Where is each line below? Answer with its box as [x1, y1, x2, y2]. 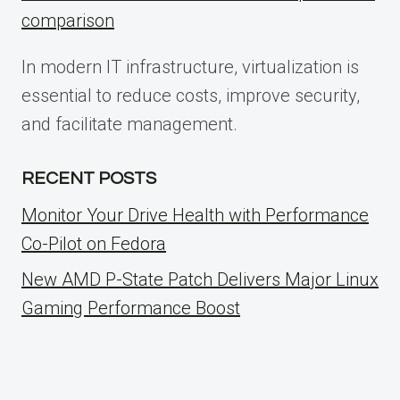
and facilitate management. [21, 112, 237, 135]
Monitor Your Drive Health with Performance [21, 204, 369, 226]
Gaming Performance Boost [21, 296, 240, 319]
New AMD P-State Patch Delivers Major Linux [21, 268, 379, 290]
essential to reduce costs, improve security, [21, 84, 360, 106]
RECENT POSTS [21, 169, 156, 187]
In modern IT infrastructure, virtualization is [21, 55, 359, 78]
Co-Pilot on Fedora [21, 232, 166, 254]
